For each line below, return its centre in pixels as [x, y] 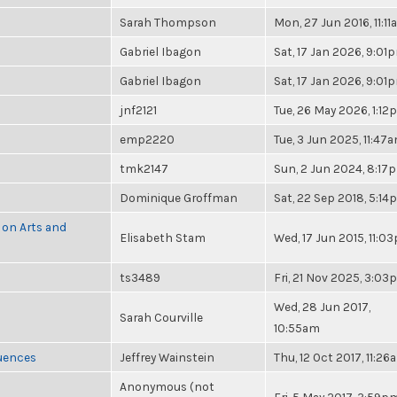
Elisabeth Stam [163, 237]
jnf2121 [138, 110]
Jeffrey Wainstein [167, 357]
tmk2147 [144, 168]
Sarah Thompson [168, 22]
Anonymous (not [167, 386]
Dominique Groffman [179, 198]
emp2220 [147, 139]
